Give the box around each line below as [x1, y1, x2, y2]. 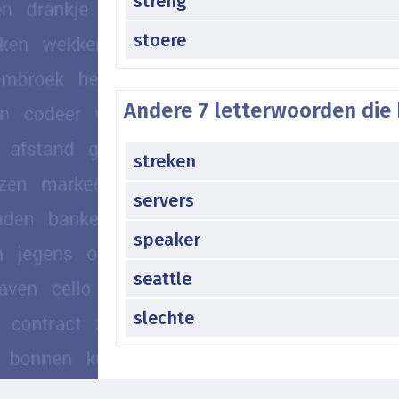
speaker [134, 228, 200, 250]
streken [134, 150, 196, 172]
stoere [134, 28, 186, 51]
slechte [134, 306, 194, 329]
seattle [134, 267, 191, 289]
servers [134, 189, 194, 211]
